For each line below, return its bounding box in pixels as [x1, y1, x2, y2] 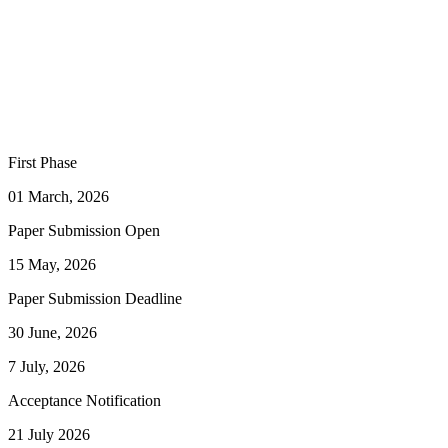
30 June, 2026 [8, 324, 97, 342]
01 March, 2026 [8, 188, 109, 206]
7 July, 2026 [8, 358, 85, 376]
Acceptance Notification [8, 392, 161, 410]
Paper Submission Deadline [8, 290, 182, 308]
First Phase [8, 154, 77, 172]
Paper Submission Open [8, 222, 160, 240]
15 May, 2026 [8, 256, 96, 274]
